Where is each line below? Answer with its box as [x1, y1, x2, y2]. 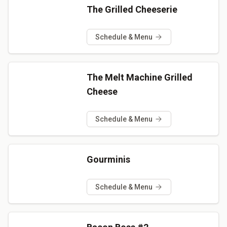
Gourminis [86, 154, 130, 165]
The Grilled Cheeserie [86, 4, 177, 15]
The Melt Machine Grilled [86, 71, 193, 83]
